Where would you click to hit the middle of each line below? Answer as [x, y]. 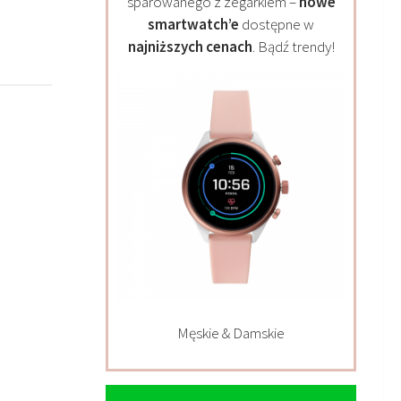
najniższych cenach [190, 47]
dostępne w [277, 25]
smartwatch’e [193, 25]
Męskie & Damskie [231, 333]
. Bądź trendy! [293, 47]
